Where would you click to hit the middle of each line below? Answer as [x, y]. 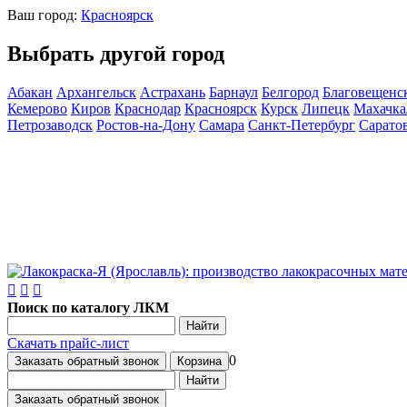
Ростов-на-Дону [146, 124]
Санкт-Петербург [302, 124]
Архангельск [96, 92]
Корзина [199, 362]
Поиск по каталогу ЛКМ [88, 308]
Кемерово [37, 108]
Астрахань [173, 92]
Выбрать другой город [116, 53]
